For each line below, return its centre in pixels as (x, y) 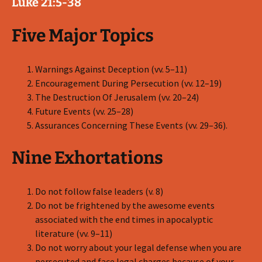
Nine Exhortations (87, 158)
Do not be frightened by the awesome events (125, 205)
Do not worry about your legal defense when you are (138, 247)
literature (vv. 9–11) (74, 233)
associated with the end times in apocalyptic (124, 219)
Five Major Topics (83, 36)
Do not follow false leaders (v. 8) (99, 191)
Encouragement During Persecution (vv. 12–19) (128, 83)
